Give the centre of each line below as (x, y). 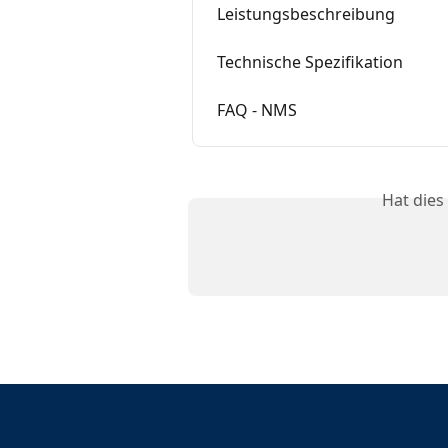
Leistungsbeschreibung (306, 14)
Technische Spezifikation (310, 62)
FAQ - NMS (257, 110)
